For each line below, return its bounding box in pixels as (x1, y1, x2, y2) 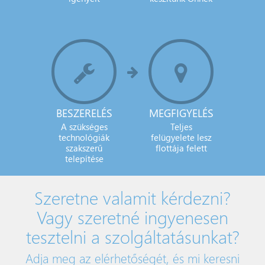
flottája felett (155, 142, 207, 154)
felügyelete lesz (150, 131, 212, 143)
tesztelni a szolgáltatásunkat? (25, 224, 240, 248)
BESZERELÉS (56, 105, 112, 120)
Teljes (170, 121, 192, 132)
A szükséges (60, 121, 108, 132)
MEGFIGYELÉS (148, 105, 214, 120)
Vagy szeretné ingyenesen (37, 205, 228, 229)
